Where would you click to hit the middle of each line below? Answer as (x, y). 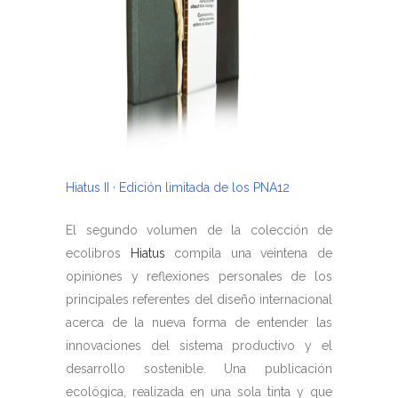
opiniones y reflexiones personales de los (199, 276)
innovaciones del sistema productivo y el (199, 346)
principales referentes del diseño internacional (199, 299)
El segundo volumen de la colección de (199, 230)
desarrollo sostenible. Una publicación (199, 369)
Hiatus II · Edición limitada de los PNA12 (178, 187)
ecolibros (98, 253)
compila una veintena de (249, 253)
